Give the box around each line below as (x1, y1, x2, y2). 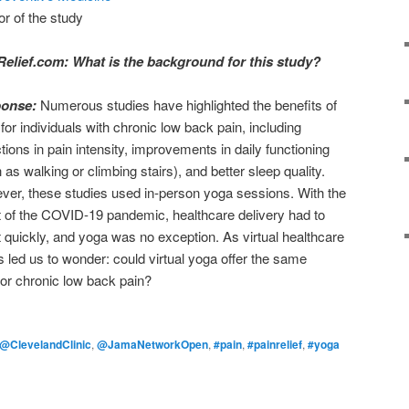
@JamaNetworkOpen (97, 335, 208, 352)
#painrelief (247, 335, 302, 352)
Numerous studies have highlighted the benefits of (40, 95, 337, 115)
